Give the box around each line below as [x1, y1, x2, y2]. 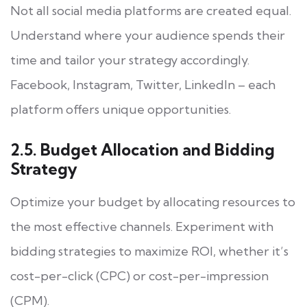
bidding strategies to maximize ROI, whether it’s [10, 243, 288, 259]
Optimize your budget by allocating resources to [10, 193, 295, 210]
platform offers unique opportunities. [10, 101, 231, 117]
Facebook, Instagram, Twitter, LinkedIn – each [10, 76, 275, 93]
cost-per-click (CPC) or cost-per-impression [10, 267, 269, 284]
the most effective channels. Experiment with [10, 218, 273, 234]
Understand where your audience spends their [10, 27, 285, 43]
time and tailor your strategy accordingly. [10, 51, 249, 68]
